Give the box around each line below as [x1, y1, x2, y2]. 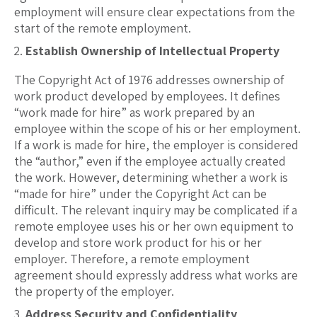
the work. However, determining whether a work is [14, 169, 288, 186]
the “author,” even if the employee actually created [14, 153, 286, 170]
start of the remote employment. [14, 20, 191, 37]
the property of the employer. [14, 283, 174, 300]
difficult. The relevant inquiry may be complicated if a [14, 202, 297, 219]
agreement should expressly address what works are [14, 267, 298, 284]
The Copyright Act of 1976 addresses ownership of [14, 71, 284, 88]
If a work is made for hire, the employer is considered [14, 137, 299, 154]
